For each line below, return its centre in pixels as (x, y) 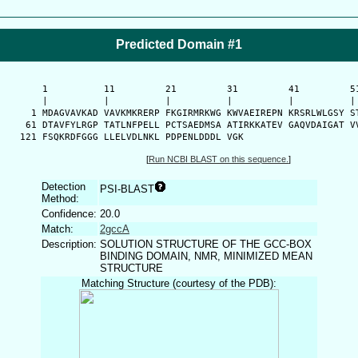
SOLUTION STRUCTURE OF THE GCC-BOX (206, 244)
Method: (60, 198)
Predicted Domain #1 (179, 44)
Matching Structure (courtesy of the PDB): (179, 283)
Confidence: (69, 213)
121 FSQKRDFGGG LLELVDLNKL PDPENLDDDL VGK (126, 137)
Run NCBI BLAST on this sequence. (219, 159)
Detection (64, 186)
